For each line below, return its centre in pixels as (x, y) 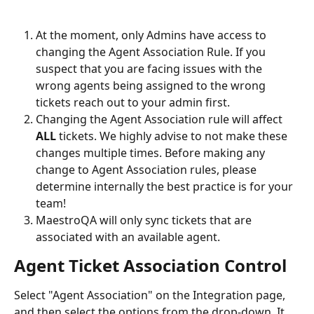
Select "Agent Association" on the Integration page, (151, 295)
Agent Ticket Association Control (152, 265)
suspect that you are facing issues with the (150, 68)
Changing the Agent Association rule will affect (161, 119)
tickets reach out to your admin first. (134, 102)
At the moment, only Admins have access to (152, 35)
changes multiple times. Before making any (152, 152)
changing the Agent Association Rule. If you (152, 52)
